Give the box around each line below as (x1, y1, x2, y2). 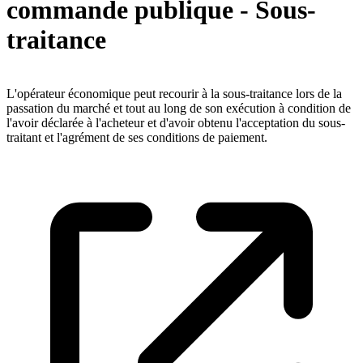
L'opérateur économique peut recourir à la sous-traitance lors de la (6, 87, 342, 101)
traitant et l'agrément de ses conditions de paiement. (6, 130, 267, 145)
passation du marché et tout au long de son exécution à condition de (6, 101, 351, 116)
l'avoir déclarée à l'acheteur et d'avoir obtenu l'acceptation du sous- (6, 116, 345, 130)
